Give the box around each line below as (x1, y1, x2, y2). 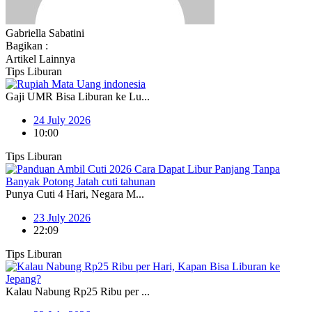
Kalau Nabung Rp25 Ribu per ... (6, 285, 150, 297)
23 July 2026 (33, 211, 91, 224)
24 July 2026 (33, 114, 91, 126)
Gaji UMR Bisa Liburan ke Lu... (6, 90, 150, 102)
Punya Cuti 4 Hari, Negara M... (6, 187, 144, 200)
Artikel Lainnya (6, 52, 75, 65)
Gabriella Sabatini (6, 26, 84, 39)
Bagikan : (6, 39, 48, 52)
